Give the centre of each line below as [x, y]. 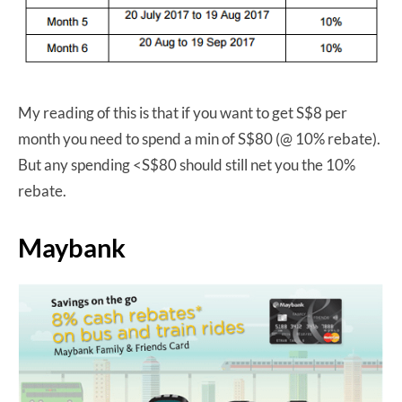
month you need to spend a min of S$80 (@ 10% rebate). [199, 138]
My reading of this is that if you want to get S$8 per [183, 112]
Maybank [72, 247]
